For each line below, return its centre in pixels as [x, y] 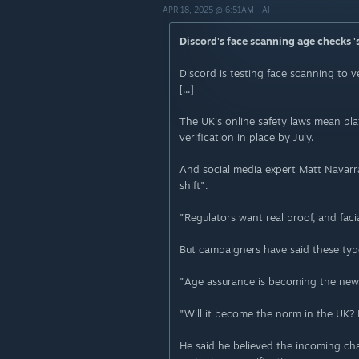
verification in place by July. [247, 137]
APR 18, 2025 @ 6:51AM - [212, 10]
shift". [194, 185]
